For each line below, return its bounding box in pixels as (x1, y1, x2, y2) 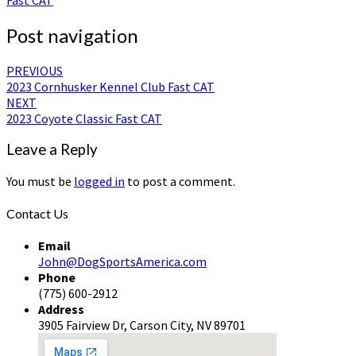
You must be (6, 172, 74, 189)
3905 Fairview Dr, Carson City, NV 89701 (38, 317, 246, 334)
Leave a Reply (6, 141, 98, 159)
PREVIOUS (6, 62, 63, 79)
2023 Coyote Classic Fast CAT (6, 110, 162, 126)
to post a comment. (125, 172, 235, 189)
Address (38, 301, 84, 318)
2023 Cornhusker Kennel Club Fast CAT (6, 78, 215, 95)
